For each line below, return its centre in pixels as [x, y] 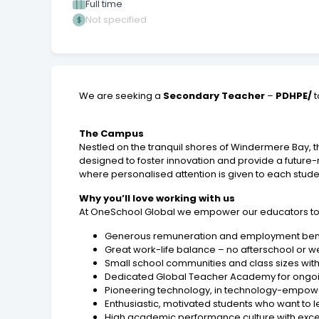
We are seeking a [121, 95]
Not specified [116, 20]
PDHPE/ [294, 95]
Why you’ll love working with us [157, 198]
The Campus [112, 133]
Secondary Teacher [214, 95]
